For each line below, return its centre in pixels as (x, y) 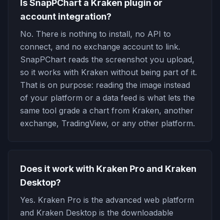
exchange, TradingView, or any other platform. (108, 123)
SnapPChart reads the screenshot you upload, (107, 59)
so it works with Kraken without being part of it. (109, 72)
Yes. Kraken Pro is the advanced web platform (107, 200)
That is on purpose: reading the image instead (105, 85)
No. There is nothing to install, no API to (96, 34)
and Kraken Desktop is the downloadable (97, 213)
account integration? (66, 16)
